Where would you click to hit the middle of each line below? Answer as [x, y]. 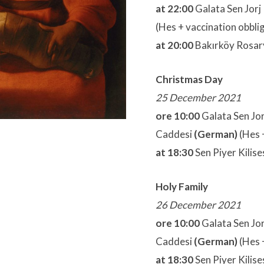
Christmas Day [189, 80]
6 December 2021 [201, 205]
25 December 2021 [198, 98]
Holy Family [182, 187]
